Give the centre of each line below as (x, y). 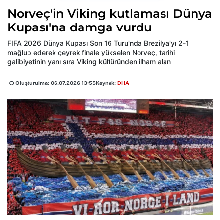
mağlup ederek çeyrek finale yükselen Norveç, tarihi (91, 53)
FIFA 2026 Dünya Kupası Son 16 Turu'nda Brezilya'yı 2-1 (98, 43)
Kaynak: (107, 83)
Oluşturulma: (32, 83)
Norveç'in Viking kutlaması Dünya (110, 14)
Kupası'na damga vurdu (80, 27)
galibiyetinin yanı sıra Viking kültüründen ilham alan (89, 62)
